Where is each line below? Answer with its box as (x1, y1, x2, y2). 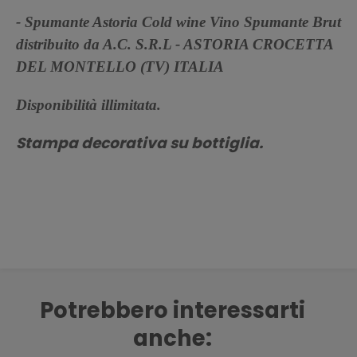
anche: (133, 322, 212, 354)
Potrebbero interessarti (40, 294, 305, 326)
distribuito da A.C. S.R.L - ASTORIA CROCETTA (16, 35, 333, 53)
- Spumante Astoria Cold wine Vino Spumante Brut (16, 13, 341, 30)
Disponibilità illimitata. (16, 96, 161, 113)
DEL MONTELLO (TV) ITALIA (16, 57, 228, 75)
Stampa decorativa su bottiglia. (16, 131, 263, 154)
